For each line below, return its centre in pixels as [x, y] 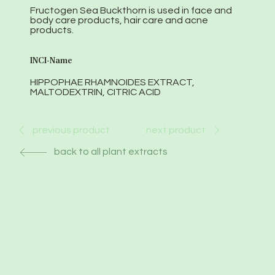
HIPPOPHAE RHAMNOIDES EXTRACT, [113, 83]
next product [176, 130]
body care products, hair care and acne [119, 21]
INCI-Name [52, 61]
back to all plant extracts [110, 152]
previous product [71, 130]
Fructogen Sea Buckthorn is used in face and [131, 11]
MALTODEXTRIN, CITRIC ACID [96, 92]
